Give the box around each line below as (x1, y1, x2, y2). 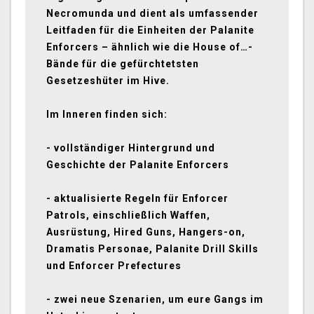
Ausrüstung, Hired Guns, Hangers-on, (46, 226, 245, 238)
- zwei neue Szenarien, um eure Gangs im (46, 294, 264, 306)
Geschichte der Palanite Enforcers (46, 159, 229, 171)
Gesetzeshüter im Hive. (46, 75, 170, 87)
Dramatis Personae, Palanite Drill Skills (46, 243, 259, 255)
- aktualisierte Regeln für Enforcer (46, 193, 228, 205)
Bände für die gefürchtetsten (46, 58, 199, 70)
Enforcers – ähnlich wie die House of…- (46, 41, 253, 53)
